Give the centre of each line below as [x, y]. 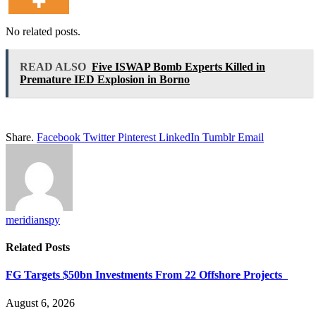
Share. [20, 137]
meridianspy [33, 219]
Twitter [99, 137]
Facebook [59, 137]
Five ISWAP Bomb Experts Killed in [178, 66]
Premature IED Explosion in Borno [105, 79]
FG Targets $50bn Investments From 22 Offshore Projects [147, 275]
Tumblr [219, 137]
